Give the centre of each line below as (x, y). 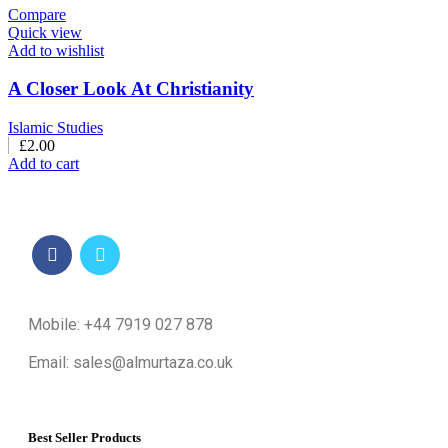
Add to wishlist (56, 50)
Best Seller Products (84, 438)
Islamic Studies (55, 127)
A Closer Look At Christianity (131, 89)
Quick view (45, 32)
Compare (37, 14)
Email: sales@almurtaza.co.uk (130, 362)
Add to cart (43, 163)
